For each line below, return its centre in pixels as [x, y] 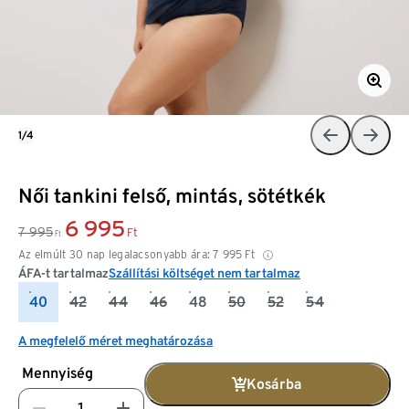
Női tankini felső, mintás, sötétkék [172, 195]
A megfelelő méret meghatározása [115, 340]
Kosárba [274, 383]
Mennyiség [58, 372]
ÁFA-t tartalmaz [63, 273]
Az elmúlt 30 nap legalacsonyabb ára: [115, 254]
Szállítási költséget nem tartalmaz [204, 273]
